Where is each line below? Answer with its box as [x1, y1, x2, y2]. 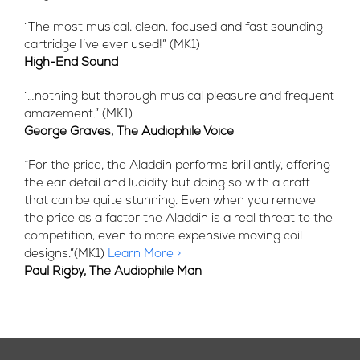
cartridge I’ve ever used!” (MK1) [24, 39, 200, 51]
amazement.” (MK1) [24, 108, 133, 121]
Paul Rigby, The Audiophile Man [24, 266, 202, 278]
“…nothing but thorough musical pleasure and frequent [24, 91, 334, 103]
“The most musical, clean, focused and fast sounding [24, 22, 323, 34]
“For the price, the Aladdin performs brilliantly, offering [24, 160, 330, 172]
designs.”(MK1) [24, 248, 108, 260]
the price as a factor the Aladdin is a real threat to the [24, 213, 333, 225]
